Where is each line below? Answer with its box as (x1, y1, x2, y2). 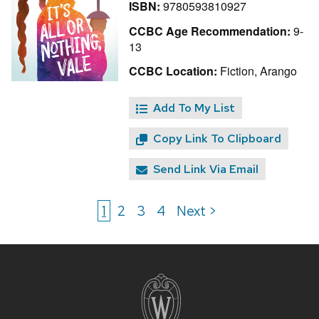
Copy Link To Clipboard (153, 131, 281, 147)
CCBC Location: (129, 63, 217, 80)
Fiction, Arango (217, 63, 297, 80)
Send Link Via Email (153, 162, 258, 177)
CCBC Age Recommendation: (129, 22, 291, 39)
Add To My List (153, 100, 235, 116)
